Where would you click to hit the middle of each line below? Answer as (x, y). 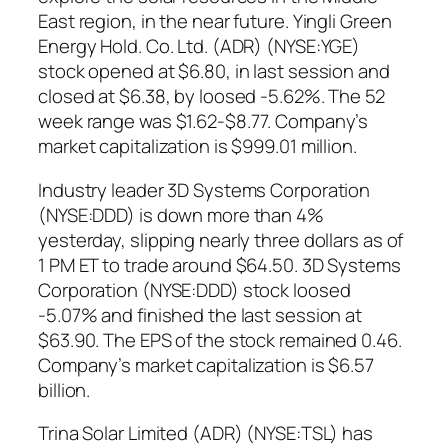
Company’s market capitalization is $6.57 (206, 364)
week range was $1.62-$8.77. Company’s (203, 121)
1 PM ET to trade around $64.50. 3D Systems (219, 264)
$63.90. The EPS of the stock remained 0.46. (220, 339)
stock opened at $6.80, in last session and (214, 71)
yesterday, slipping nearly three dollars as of (221, 239)
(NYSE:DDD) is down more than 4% (181, 214)
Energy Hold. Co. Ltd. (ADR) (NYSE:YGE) (199, 46)
